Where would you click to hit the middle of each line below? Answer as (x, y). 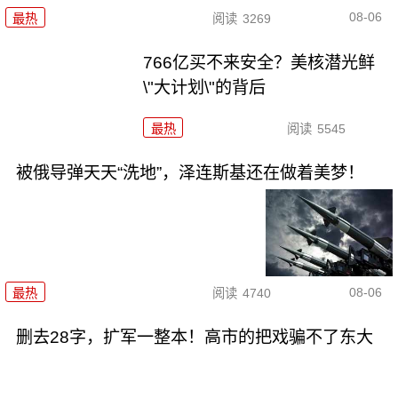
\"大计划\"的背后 (205, 87)
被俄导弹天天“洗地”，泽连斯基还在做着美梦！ (190, 172)
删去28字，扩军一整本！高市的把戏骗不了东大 (194, 338)
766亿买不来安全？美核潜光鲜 (259, 62)
